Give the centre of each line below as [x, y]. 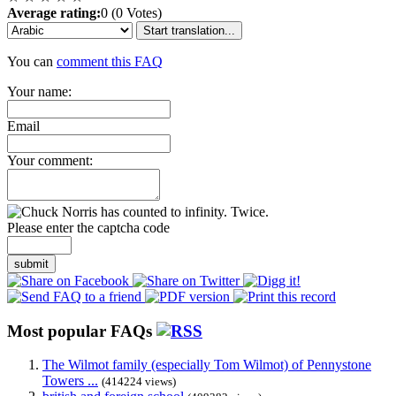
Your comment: [50, 160]
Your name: [39, 91]
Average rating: [54, 12]
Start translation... [189, 30]
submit [31, 263]
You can [32, 61]
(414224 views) [139, 382]
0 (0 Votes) [131, 12]
